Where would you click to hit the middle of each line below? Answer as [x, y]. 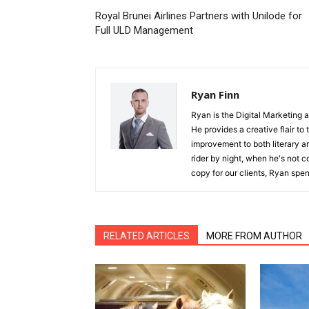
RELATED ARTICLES [147, 236]
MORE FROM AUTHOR [254, 236]
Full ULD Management [144, 30]
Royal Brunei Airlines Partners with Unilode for [199, 16]
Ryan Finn [215, 94]
